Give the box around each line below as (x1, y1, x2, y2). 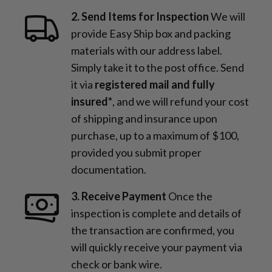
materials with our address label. (71, 43, 222, 57)
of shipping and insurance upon (71, 111, 217, 125)
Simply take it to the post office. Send (71, 60, 244, 74)
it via (71, 77, 95, 91)
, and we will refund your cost (112, 94, 249, 108)
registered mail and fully (95, 77, 215, 91)
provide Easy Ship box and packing (71, 26, 231, 40)
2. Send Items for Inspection (71, 9, 209, 23)
